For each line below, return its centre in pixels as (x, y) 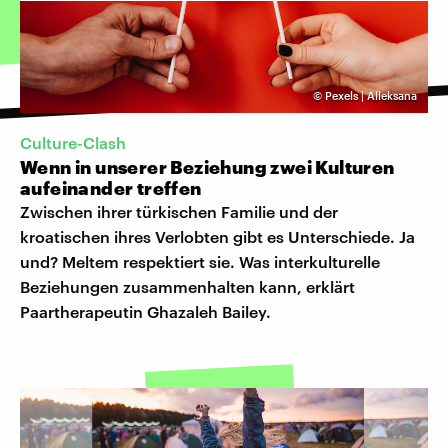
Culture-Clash (73, 143)
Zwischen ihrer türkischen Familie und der (179, 212)
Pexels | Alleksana (371, 95)
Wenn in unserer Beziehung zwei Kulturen (207, 167)
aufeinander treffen (111, 188)
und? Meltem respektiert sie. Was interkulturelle (200, 262)
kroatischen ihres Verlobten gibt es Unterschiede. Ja (217, 237)
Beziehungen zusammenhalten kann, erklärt (187, 287)
